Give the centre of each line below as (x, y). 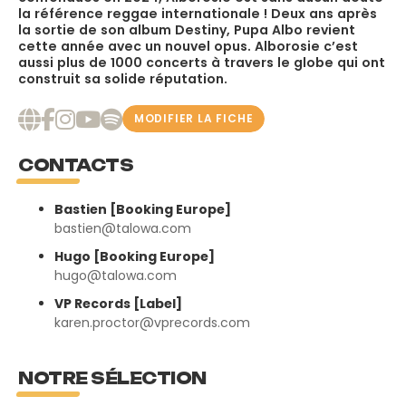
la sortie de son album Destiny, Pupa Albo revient (187, 29)
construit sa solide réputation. (123, 78)
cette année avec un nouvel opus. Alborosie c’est (188, 46)
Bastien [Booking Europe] (143, 210)
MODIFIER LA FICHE (193, 118)
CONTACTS (76, 165)
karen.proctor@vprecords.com (152, 323)
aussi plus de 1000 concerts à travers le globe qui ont (202, 62)
